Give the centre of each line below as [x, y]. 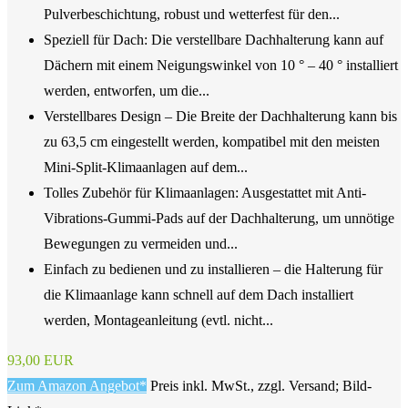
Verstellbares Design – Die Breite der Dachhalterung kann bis [220, 117]
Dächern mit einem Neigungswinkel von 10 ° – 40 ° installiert [221, 66]
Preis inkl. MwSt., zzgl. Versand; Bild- [261, 386]
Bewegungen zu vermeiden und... [141, 244]
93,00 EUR [41, 361]
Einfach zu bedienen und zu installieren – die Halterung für [213, 270]
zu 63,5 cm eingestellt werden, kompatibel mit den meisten [212, 142]
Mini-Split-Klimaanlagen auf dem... [146, 168]
